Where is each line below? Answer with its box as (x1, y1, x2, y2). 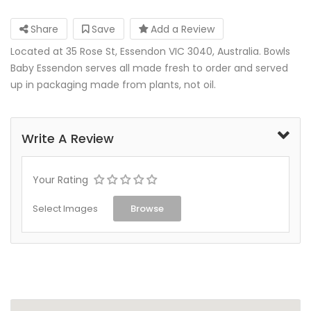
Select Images (33, 201, 98, 215)
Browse (131, 201, 164, 215)
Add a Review (148, 22, 215, 36)
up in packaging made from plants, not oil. (10, 77, 216, 92)
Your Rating (33, 172, 88, 187)
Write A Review (22, 129, 114, 147)
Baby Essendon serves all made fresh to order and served (10, 60, 288, 75)
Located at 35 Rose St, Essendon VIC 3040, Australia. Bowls (10, 44, 290, 58)
